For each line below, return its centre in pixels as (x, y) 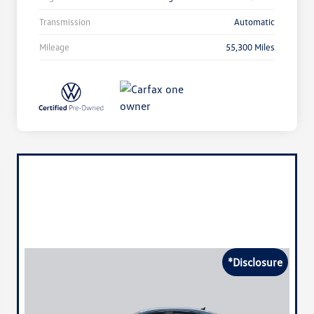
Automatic (254, 22)
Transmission (65, 22)
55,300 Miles (250, 47)
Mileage (54, 47)
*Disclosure (255, 262)
